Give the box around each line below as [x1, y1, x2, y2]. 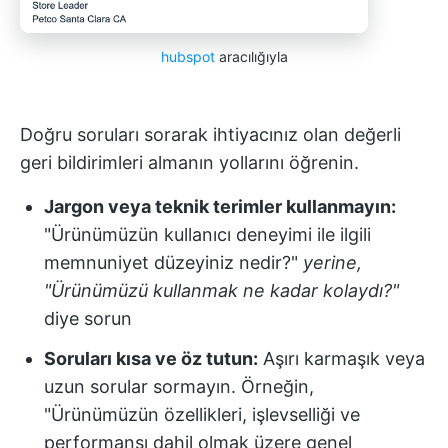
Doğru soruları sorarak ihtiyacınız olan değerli [20, 124, 401, 146]
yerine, [298, 252, 362, 274]
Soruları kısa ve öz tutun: [44, 348, 258, 370]
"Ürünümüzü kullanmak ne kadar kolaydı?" [44, 280, 399, 302]
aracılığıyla [214, 48, 288, 66]
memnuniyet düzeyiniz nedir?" [44, 252, 298, 274]
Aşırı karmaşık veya [258, 348, 425, 370]
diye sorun [44, 308, 132, 330]
